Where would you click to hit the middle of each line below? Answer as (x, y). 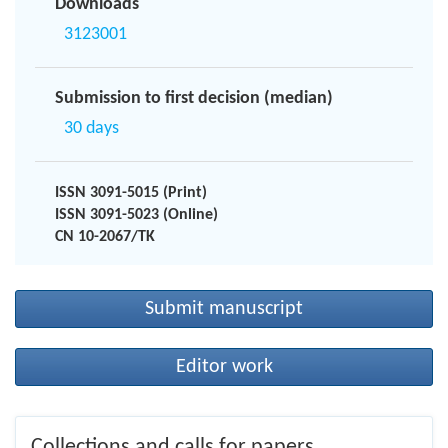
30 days (91, 128)
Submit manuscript (224, 308)
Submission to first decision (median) (194, 98)
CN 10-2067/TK (105, 236)
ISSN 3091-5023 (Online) (136, 214)
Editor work (224, 366)
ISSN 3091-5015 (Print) (131, 192)
